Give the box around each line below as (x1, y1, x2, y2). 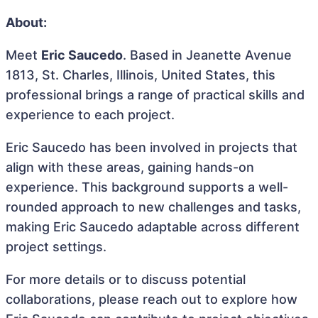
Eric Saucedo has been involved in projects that (6, 140, 297, 155)
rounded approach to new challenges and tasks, (6, 199, 301, 214)
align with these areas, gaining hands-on (6, 160, 254, 175)
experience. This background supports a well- (6, 180, 288, 194)
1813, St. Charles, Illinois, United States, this (6, 67, 275, 82)
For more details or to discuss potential (6, 272, 246, 287)
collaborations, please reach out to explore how (6, 292, 297, 307)
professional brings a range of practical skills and (6, 87, 305, 102)
